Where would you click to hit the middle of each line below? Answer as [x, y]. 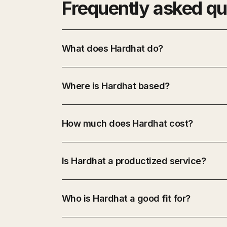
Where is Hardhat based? [116, 86]
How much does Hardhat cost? [127, 123]
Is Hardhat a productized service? [134, 161]
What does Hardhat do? [112, 48]
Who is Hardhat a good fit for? [126, 198]
